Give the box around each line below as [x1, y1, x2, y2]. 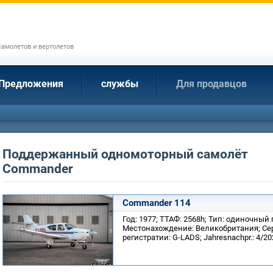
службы [101, 78, 138, 90]
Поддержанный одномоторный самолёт [2, 147, 248, 161]
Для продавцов [176, 78, 247, 90]
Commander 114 [122, 197, 191, 208]
